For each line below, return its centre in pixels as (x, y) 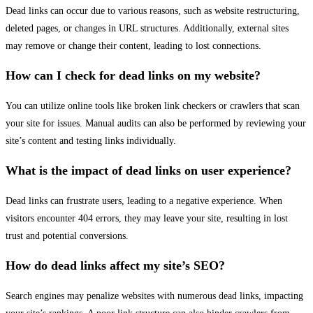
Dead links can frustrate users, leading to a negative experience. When (144, 201)
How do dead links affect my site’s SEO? (115, 266)
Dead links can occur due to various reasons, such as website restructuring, (153, 11)
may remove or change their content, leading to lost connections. (133, 46)
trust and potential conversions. (67, 236)
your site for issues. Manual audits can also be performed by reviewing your (156, 124)
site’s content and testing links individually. (91, 141)
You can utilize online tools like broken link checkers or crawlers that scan (153, 106)
